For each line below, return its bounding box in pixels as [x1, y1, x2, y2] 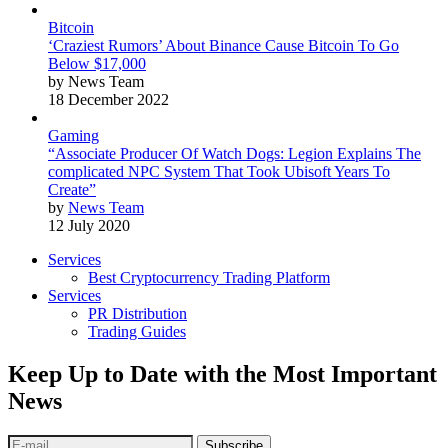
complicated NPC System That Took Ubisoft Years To [48, 163, 390, 181]
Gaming [48, 127, 99, 145]
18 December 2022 [48, 91, 169, 109]
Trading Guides [88, 323, 186, 341]
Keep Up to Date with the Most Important [8, 361, 437, 388]
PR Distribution [88, 305, 187, 323]
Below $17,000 [48, 55, 146, 73]
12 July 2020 [48, 217, 130, 235]
